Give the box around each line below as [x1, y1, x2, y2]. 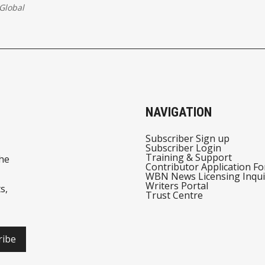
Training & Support [145, 150, 232, 164]
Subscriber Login [145, 141, 221, 154]
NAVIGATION [145, 104, 212, 119]
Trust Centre [145, 188, 203, 202]
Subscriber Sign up [145, 131, 230, 145]
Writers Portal [145, 179, 208, 192]
